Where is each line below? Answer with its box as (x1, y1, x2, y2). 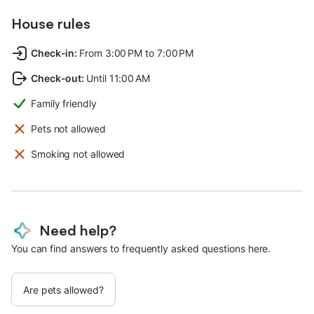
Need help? (39, 221, 116, 239)
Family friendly (31, 97, 97, 109)
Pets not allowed (31, 122, 106, 135)
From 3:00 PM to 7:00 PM (79, 46, 194, 59)
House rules (11, 14, 90, 32)
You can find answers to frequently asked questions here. (11, 242, 271, 254)
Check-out (31, 71, 82, 84)
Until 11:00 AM (86, 71, 150, 84)
